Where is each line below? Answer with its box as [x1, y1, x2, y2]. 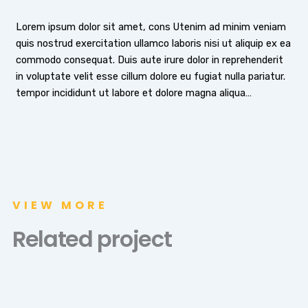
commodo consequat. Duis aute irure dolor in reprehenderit [15, 54, 283, 67]
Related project [12, 223, 172, 254]
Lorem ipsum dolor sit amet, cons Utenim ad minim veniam [15, 21, 286, 34]
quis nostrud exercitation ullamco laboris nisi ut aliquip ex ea [15, 37, 291, 50]
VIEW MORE [12, 197, 108, 213]
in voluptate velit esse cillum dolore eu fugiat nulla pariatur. [15, 70, 285, 83]
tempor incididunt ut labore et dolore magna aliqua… [15, 87, 252, 100]
